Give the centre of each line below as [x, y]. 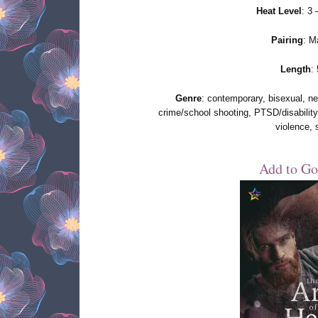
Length [296, 69]
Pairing [287, 40]
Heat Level [279, 11]
